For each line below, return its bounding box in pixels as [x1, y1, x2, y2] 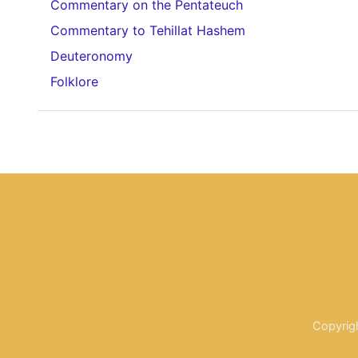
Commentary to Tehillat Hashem [50, 22, 245, 38]
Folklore [50, 74, 98, 89]
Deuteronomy [50, 48, 133, 64]
